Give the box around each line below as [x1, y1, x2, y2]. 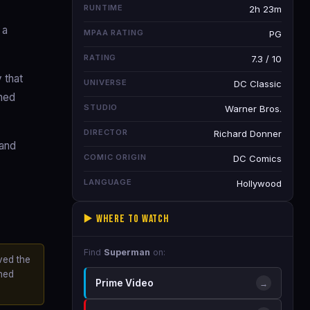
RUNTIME [84, 3, 124, 12]
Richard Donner [214, 128, 282, 139]
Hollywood [237, 178, 282, 189]
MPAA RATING [84, 28, 144, 37]
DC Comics [233, 153, 282, 164]
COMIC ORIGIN [84, 152, 147, 162]
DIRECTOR [84, 127, 129, 137]
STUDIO [84, 102, 118, 112]
